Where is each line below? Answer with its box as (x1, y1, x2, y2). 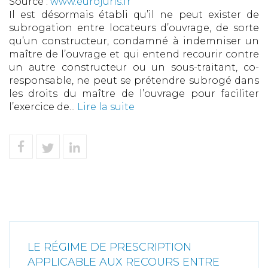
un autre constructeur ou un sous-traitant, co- (9, 62, 259, 74)
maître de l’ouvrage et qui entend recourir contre (9, 48, 259, 60)
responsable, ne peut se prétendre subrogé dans (9, 75, 259, 87)
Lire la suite (77, 101, 135, 113)
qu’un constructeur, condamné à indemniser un (9, 35, 259, 47)
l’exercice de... (9, 101, 77, 113)
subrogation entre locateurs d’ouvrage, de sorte (9, 22, 259, 34)
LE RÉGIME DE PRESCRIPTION (28, 240, 191, 254)
